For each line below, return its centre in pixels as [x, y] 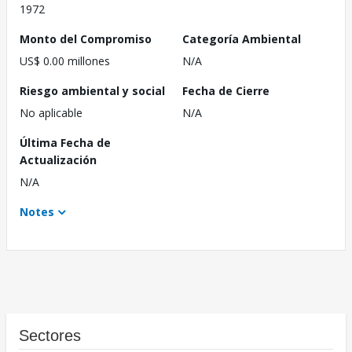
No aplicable [51, 113]
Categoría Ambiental [242, 39]
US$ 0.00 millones [65, 61]
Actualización [58, 160]
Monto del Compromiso [86, 39]
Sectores [50, 336]
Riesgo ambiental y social [92, 91]
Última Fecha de [65, 143]
